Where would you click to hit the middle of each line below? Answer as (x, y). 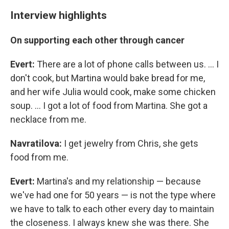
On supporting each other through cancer (97, 40)
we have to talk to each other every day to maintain (112, 209)
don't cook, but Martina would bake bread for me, (108, 78)
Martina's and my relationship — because (118, 181)
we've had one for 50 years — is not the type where (113, 195)
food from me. (39, 157)
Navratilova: (36, 143)
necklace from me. (48, 119)
